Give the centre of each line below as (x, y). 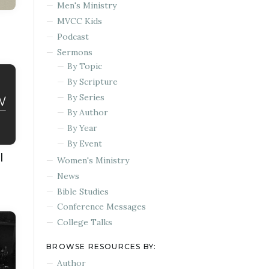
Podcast (73, 36)
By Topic (85, 66)
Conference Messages (101, 207)
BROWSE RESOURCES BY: (101, 246)
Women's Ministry (93, 161)
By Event (85, 143)
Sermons (74, 52)
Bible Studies (83, 191)
